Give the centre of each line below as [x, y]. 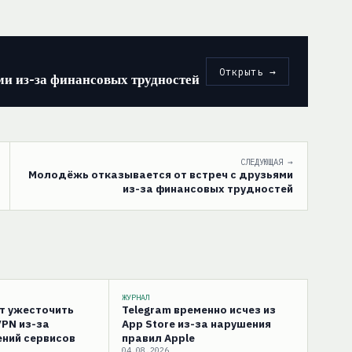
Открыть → [247, 71]
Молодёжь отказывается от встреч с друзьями [161, 174]
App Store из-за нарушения [196, 323]
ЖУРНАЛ [136, 297]
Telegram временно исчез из [199, 309]
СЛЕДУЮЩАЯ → [267, 161]
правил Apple [158, 337]
